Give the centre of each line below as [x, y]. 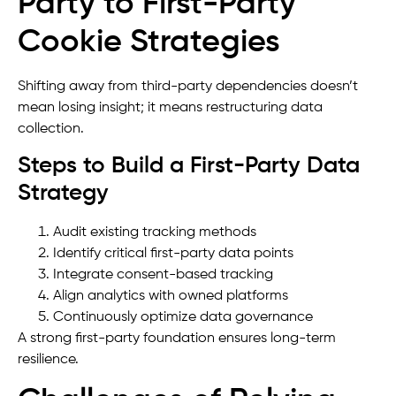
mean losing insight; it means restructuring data [170, 108]
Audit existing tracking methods [155, 232]
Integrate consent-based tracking [163, 274]
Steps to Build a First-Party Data [189, 166]
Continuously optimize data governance [183, 317]
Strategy [63, 193]
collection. [51, 129]
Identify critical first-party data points [173, 253]
